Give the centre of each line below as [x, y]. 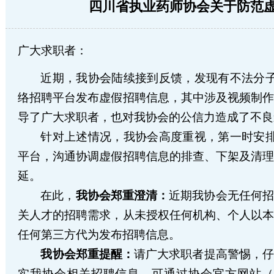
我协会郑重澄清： [122, 195]
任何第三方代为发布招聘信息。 [99, 234]
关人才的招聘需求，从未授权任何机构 [117, 215]
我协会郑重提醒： [87, 254]
